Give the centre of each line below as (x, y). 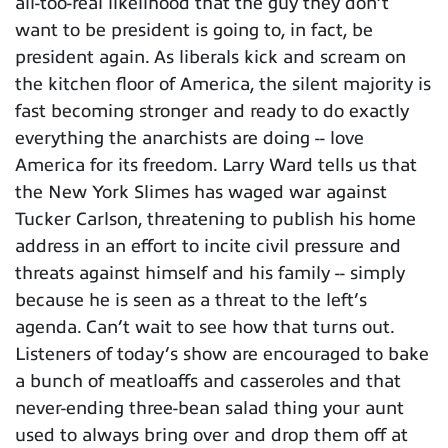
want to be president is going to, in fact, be (194, 29)
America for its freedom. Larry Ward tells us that (216, 164)
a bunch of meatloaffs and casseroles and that (208, 380)
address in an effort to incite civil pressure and (208, 245)
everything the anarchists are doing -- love (189, 137)
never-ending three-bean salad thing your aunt (209, 407)
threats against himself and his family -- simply (210, 272)
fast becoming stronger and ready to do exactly (212, 110)
